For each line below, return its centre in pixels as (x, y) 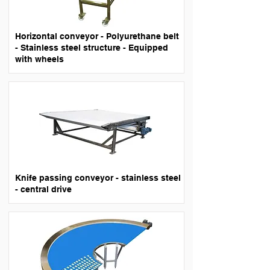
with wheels (39, 59)
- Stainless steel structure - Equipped (92, 48)
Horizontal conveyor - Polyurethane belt (97, 36)
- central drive (43, 189)
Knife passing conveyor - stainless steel (98, 178)
